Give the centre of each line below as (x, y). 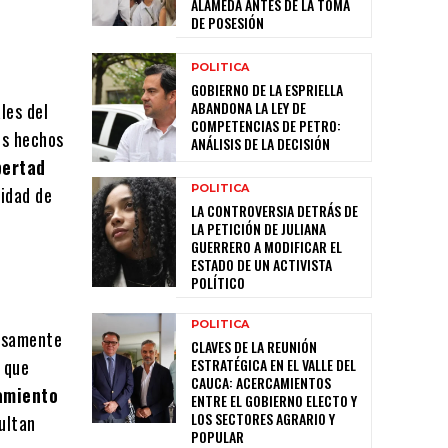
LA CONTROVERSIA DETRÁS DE (274, 211)
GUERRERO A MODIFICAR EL (266, 247)
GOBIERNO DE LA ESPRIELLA (267, 90)
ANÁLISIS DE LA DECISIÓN (260, 144)
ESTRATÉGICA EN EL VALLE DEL (273, 365)
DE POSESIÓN (227, 23)
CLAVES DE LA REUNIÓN (254, 347)
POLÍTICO (218, 283)
